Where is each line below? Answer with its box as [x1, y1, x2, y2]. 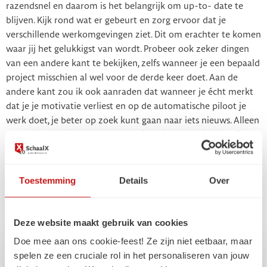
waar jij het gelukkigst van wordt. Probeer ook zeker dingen [6, 45, 249, 54]
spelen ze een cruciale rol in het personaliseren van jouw [14, 250, 250, 261]
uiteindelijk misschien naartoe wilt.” [6, 159, 152, 168]
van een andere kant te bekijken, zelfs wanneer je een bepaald [6, 59, 260, 68]
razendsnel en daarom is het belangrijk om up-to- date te [6, 2, 243, 11]
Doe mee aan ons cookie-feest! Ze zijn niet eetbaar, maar [14, 236, 252, 247]
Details [119, 175, 148, 185]
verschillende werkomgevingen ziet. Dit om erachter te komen [6, 30, 261, 39]
